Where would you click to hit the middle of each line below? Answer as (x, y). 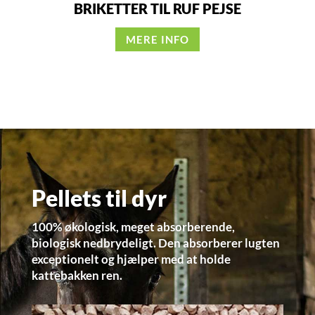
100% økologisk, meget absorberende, (133, 227)
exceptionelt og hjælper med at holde (131, 259)
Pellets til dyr (99, 198)
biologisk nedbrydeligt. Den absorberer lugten (155, 243)
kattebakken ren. (77, 276)
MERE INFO (157, 39)
